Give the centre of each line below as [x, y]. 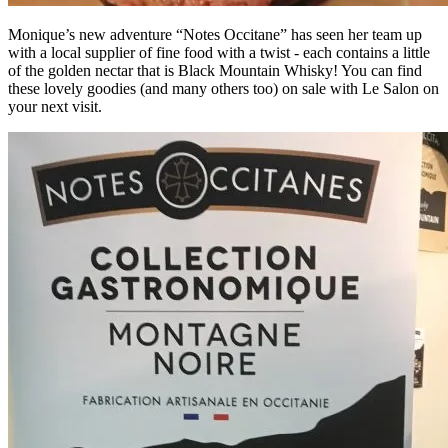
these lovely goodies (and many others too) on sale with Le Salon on [223, 88]
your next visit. [55, 106]
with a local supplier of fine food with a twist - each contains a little [219, 52]
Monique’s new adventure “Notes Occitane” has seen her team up [215, 34]
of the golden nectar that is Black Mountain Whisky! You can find [215, 70]
